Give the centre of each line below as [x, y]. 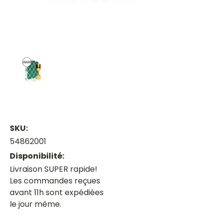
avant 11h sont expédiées [57, 192]
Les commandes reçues [55, 181]
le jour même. [36, 204]
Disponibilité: [37, 156]
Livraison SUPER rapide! [54, 169]
